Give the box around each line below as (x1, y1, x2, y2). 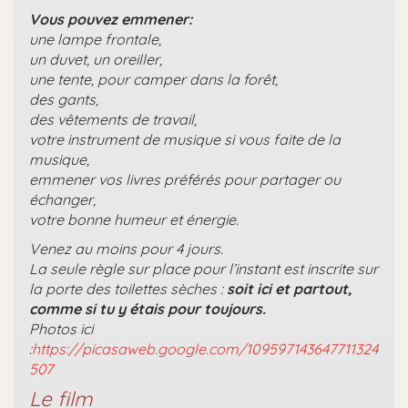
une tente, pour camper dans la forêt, (29, 69, 278, 88)
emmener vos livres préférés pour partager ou (29, 169, 341, 189)
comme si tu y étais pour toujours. (29, 299, 266, 318)
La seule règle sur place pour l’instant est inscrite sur (29, 259, 378, 278)
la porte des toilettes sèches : (29, 279, 227, 298)
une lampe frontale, (29, 29, 161, 48)
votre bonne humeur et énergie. (29, 209, 239, 229)
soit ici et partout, (227, 279, 352, 298)
